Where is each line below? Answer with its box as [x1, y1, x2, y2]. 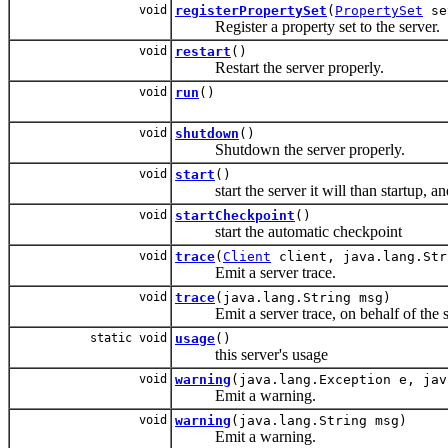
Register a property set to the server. [175, 17, 440, 35]
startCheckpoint [175, 207, 295, 223]
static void [90, 330, 167, 345]
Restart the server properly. [175, 58, 384, 76]
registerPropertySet [175, 2, 327, 18]
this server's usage [175, 345, 328, 363]
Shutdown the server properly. [175, 140, 405, 158]
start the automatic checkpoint [175, 222, 402, 240]
